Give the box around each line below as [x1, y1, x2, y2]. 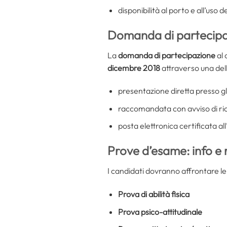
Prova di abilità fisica [118, 189, 190, 200]
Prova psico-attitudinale [118, 206, 202, 217]
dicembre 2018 [107, 62, 162, 73]
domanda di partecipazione [118, 50, 217, 60]
